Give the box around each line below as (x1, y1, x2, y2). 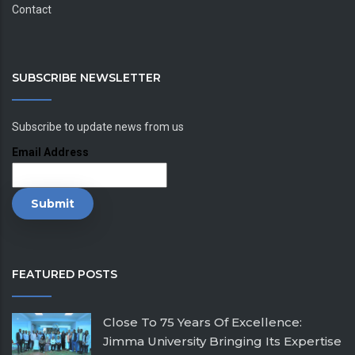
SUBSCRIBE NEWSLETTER (12, 70, 161, 85)
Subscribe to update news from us (12, 120, 184, 133)
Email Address (12, 145, 89, 158)
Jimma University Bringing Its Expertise (103, 333, 342, 349)
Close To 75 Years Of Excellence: (103, 314, 302, 330)
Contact (12, 2, 52, 16)
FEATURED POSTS (12, 266, 117, 281)
